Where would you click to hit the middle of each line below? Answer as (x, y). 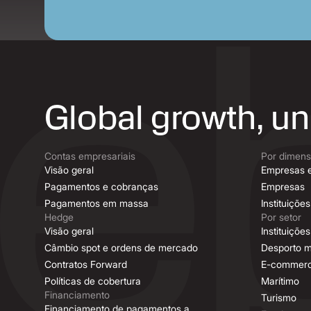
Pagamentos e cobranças (101, 186)
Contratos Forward (86, 264)
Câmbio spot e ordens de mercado (121, 247)
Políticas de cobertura (93, 281)
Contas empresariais (90, 156)
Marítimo (280, 281)
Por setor (281, 217)
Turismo (279, 297)
